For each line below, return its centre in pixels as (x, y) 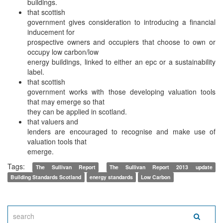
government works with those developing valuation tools (121, 91)
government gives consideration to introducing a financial (121, 22)
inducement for (51, 32)
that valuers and (53, 121)
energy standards (111, 177)
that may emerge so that (66, 101)
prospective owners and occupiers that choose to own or (121, 42)
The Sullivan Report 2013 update (161, 167)
